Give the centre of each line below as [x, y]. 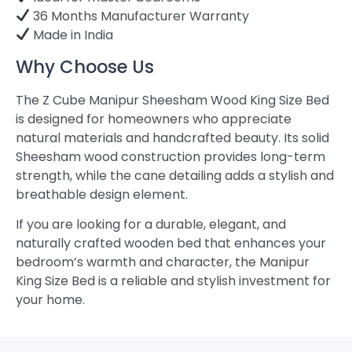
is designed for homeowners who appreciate [154, 119]
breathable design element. [102, 194]
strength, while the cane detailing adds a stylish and [175, 175]
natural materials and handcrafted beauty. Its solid [172, 137]
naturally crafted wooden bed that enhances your [171, 244]
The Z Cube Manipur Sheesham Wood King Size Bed [172, 100]
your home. [50, 300]
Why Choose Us [85, 66]
